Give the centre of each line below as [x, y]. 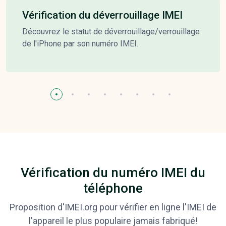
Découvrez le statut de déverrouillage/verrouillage [111, 31]
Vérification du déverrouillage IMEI [102, 15]
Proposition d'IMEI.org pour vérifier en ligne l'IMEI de [113, 207]
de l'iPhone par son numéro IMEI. [80, 43]
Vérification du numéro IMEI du [113, 172]
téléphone [113, 188]
